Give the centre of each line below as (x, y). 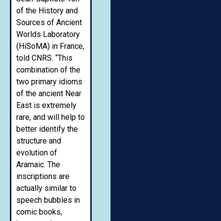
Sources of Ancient (49, 22)
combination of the (48, 70)
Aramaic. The (38, 164)
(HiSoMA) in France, (50, 46)
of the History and (47, 10)
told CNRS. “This (44, 58)
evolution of (37, 152)
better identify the (47, 129)
